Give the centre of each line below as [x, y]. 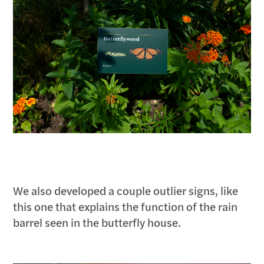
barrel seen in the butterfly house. [97, 222]
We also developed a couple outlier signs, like [126, 190]
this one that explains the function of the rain [126, 206]
